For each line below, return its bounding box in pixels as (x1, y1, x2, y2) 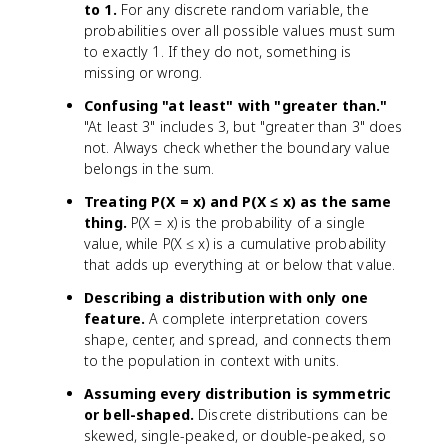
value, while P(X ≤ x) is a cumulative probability (84, 233, 387, 253)
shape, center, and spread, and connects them (84, 329, 391, 349)
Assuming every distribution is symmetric (84, 383, 392, 403)
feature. (84, 308, 146, 328)
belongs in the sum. (84, 158, 215, 178)
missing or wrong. (84, 62, 203, 82)
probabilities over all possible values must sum (84, 20, 396, 40)
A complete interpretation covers (145, 308, 369, 328)
